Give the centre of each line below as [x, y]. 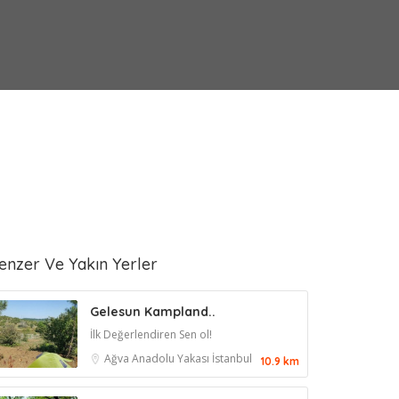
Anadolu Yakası [172, 358]
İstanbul [232, 358]
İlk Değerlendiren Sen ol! [151, 334]
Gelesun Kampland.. [153, 312]
